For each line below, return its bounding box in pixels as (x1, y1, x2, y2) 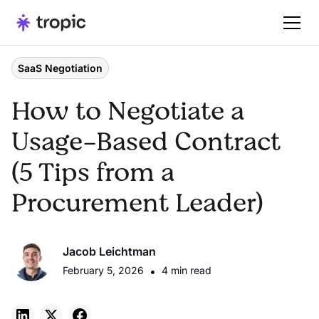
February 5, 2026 (63, 264, 144, 276)
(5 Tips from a (11, 154, 174, 192)
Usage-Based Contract (11, 123, 281, 161)
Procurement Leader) (11, 184, 263, 222)
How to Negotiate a (11, 93, 244, 130)
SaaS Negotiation (18, 62, 103, 74)
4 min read (162, 264, 211, 276)
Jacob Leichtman (63, 244, 156, 258)
